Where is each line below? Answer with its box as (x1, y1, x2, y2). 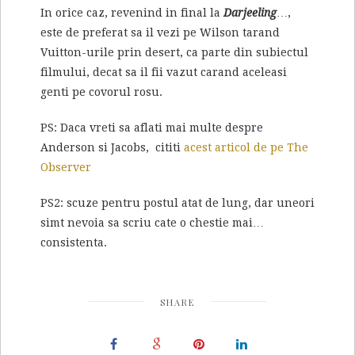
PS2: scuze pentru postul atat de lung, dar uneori (40, 197, 315, 210)
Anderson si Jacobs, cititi (40, 141, 184, 155)
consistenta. (40, 236, 107, 250)
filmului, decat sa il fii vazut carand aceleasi (40, 66, 287, 79)
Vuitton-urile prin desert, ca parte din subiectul (40, 46, 308, 59)
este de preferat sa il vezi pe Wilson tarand (40, 26, 280, 40)
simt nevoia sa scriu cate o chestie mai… (40, 216, 264, 230)
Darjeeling (223, 6, 277, 20)
